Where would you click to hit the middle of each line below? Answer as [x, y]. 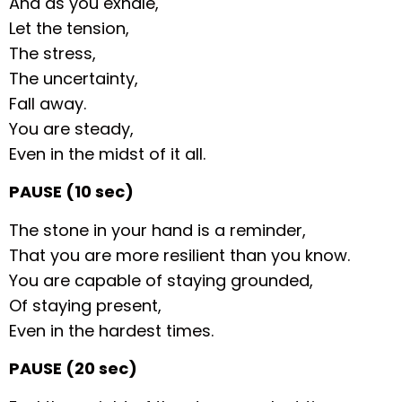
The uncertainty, [74, 78]
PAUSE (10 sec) [72, 192]
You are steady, [72, 128]
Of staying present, [86, 305]
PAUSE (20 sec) [74, 369]
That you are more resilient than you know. [180, 255]
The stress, [53, 53]
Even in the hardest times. [112, 330]
